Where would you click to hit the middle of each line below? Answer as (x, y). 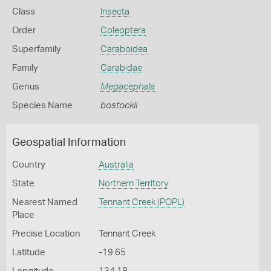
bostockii (119, 106)
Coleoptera (123, 31)
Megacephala (127, 87)
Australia (116, 165)
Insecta (115, 12)
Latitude (29, 253)
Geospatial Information (69, 143)
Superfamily (37, 49)
